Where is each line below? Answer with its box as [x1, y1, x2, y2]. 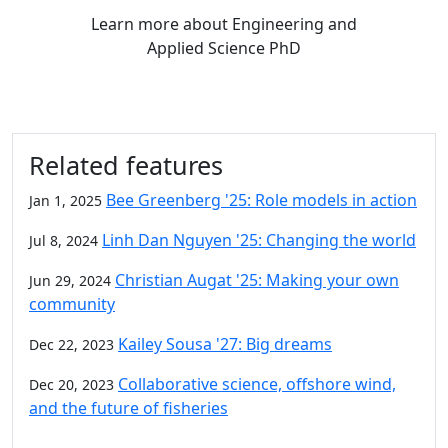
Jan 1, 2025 [29, 191, 102, 210]
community [29, 293, 115, 315]
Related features [29, 148, 223, 182]
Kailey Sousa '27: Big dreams [118, 333, 332, 355]
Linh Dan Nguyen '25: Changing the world [102, 229, 416, 251]
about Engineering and [183, 13, 357, 35]
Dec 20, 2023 [29, 375, 114, 394]
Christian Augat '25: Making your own [115, 269, 399, 291]
